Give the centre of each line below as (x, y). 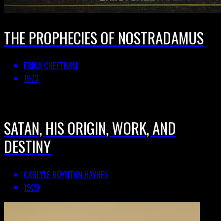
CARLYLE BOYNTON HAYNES (66, 174)
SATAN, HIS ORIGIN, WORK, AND (90, 128)
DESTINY (27, 146)
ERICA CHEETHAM (51, 66)
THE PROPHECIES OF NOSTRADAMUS (104, 37)
